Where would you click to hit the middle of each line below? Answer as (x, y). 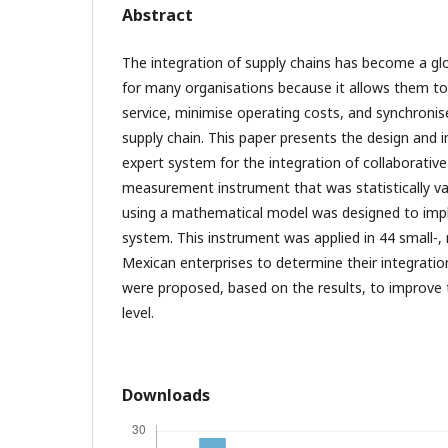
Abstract (157, 14)
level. (140, 312)
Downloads (166, 394)
